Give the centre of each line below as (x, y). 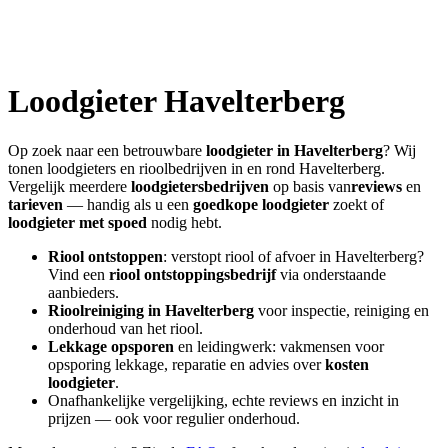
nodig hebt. (184, 222)
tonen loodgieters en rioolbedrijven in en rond (153, 168)
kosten (347, 364)
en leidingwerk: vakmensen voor (279, 346)
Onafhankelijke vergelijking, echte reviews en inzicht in (223, 400)
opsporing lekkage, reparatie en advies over (186, 364)
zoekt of (356, 204)
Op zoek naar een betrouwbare (107, 150)
